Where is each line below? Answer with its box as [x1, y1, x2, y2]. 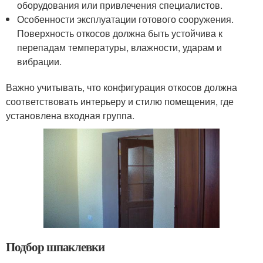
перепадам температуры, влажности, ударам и [17, 40, 222, 54]
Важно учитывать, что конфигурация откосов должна [6, 80, 237, 94]
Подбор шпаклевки [6, 237, 105, 255]
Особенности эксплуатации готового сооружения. [17, 12, 234, 26]
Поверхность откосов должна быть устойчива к [17, 26, 223, 40]
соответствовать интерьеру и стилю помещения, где [6, 94, 234, 108]
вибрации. [17, 54, 62, 68]
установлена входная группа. [6, 108, 134, 122]
